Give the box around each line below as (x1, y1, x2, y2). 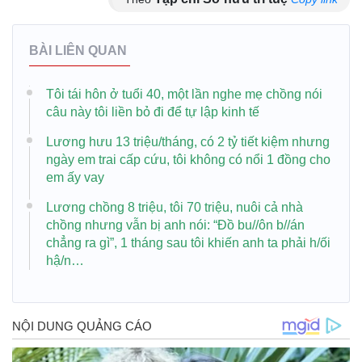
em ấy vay (46, 170, 104, 184)
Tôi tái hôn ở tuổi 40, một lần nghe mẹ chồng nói (46, 86, 322, 101)
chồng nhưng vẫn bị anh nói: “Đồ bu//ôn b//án (46, 217, 305, 232)
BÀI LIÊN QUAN (29, 43, 127, 57)
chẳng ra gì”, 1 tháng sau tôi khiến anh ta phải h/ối (46, 235, 330, 250)
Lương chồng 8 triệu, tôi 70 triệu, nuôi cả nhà (46, 200, 303, 214)
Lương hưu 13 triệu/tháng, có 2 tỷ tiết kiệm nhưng (46, 134, 330, 149)
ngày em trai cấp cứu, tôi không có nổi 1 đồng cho (46, 152, 330, 166)
